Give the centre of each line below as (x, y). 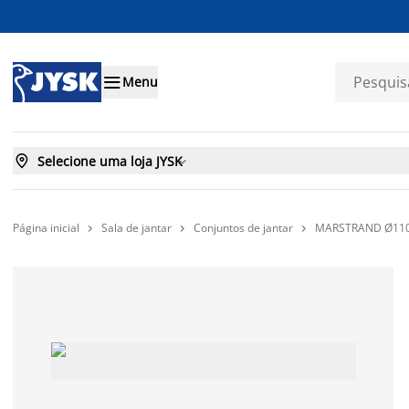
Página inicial (46, 227)
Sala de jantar (136, 228)
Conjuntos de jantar (243, 228)
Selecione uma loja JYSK (110, 161)
